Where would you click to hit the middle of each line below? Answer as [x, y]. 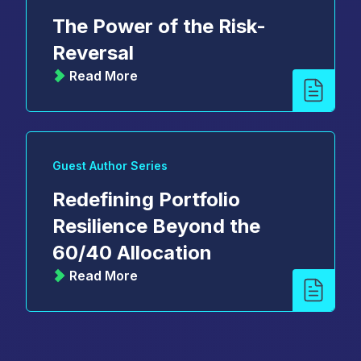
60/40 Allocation [132, 252]
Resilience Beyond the [156, 226]
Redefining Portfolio [146, 199]
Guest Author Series [110, 165]
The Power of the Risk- [159, 26]
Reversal [93, 52]
